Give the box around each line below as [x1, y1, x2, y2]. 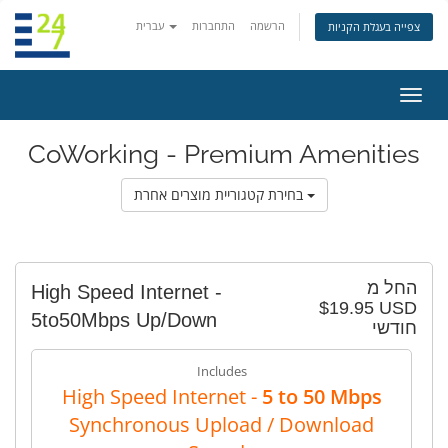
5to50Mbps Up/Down [31, 309, 217, 331]
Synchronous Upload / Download [69, 411, 374, 438]
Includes [196, 362, 247, 380]
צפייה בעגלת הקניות [328, 19, 420, 34]
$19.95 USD [319, 298, 417, 318]
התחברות [192, 18, 235, 33]
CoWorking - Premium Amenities [28, 139, 420, 169]
